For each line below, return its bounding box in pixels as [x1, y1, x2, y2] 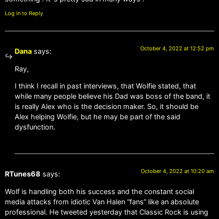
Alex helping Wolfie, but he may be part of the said [15, 112, 180, 121]
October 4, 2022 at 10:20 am [141, 168, 214, 175]
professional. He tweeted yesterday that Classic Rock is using [5, 207, 208, 216]
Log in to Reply [5, 10, 43, 17]
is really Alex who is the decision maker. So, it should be [15, 102, 198, 111]
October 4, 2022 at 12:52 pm [140, 45, 214, 52]
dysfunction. [15, 123, 55, 131]
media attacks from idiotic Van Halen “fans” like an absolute [5, 197, 199, 206]
